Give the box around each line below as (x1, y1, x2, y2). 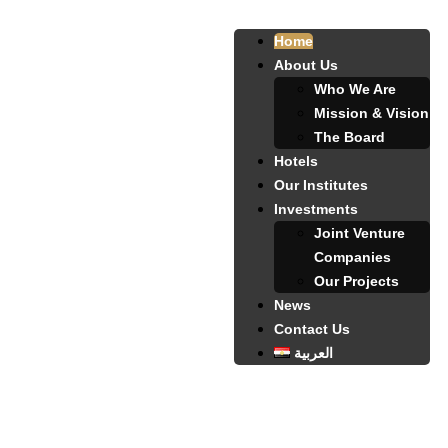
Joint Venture (314, 225, 405, 242)
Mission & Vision (314, 105, 429, 122)
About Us (274, 57, 338, 74)
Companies (314, 249, 391, 266)
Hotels (274, 153, 318, 170)
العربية (294, 345, 334, 362)
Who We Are (314, 81, 396, 98)
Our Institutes (274, 177, 368, 194)
